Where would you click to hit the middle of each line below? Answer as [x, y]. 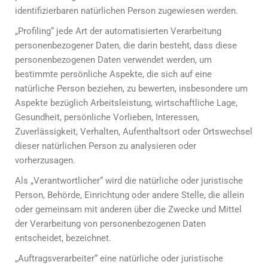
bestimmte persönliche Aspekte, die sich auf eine [113, 74]
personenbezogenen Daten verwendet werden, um [113, 60]
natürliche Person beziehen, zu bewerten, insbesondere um [131, 89]
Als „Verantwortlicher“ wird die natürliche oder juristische [129, 181]
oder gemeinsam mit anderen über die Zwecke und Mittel [128, 209]
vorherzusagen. [45, 160]
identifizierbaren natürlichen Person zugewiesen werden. [127, 11]
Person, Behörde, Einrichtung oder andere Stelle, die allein [130, 195]
